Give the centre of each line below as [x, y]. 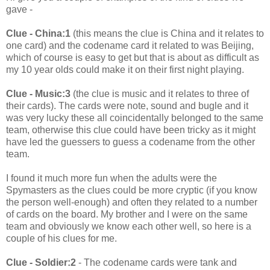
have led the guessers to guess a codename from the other [130, 142]
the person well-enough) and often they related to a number [132, 202]
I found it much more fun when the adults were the [111, 178]
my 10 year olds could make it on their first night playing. [125, 69]
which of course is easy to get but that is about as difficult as [133, 57]
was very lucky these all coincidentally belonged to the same [135, 118]
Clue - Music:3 [38, 93]
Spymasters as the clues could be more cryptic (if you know [132, 190]
